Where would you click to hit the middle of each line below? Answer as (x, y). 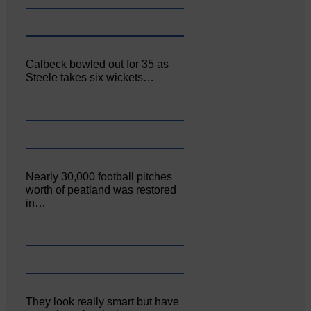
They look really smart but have (103, 302)
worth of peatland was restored (101, 190)
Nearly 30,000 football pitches (99, 176)
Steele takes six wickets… (90, 77)
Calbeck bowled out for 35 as (98, 64)
